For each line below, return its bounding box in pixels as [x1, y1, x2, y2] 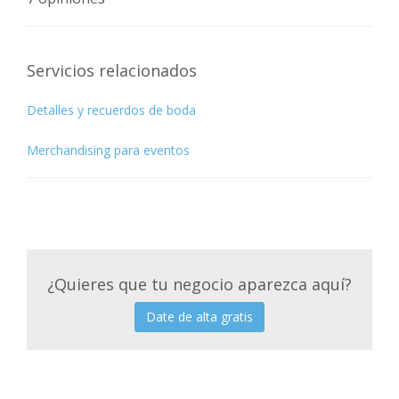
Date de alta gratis [146, 307, 253, 325]
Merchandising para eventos [27, 141, 190, 159]
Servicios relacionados [27, 59, 197, 81]
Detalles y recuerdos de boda [27, 101, 196, 118]
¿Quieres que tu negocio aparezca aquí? [47, 273, 352, 295]
